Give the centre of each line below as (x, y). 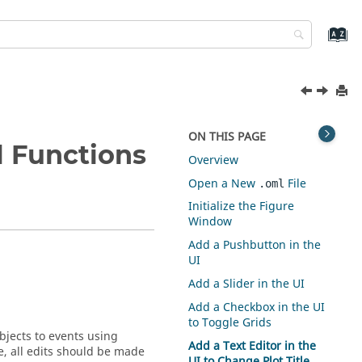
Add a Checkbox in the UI (257, 307)
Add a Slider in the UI (247, 284)
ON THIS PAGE (227, 137)
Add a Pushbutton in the (255, 246)
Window (210, 222)
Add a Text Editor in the (253, 346)
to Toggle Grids (230, 322)
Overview (214, 160)
